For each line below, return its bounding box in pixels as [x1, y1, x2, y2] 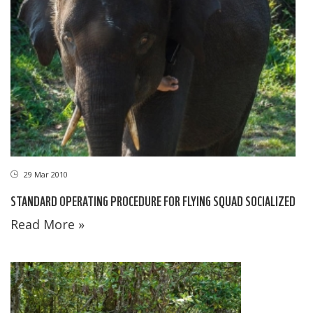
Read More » [10, 215, 85, 233]
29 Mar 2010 [22, 168, 68, 180]
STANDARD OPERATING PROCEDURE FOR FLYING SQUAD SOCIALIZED [10, 191, 296, 209]
